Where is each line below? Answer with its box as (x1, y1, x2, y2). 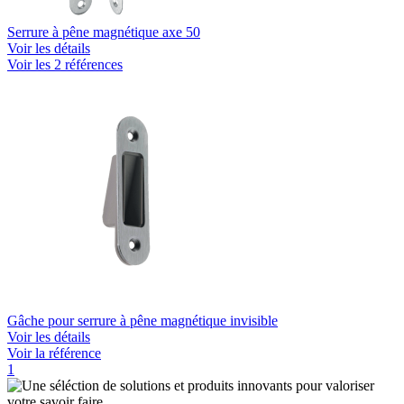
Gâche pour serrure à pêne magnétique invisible (7, 312, 278, 328)
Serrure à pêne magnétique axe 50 (7, 23, 200, 40)
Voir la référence (7, 344, 101, 361)
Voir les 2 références (7, 56, 123, 72)
